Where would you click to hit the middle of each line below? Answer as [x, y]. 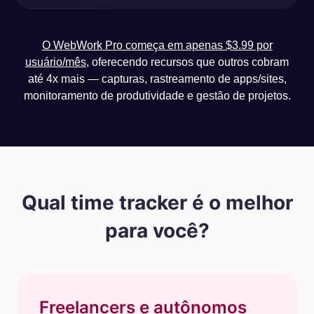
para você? [157, 231]
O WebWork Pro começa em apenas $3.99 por [157, 45]
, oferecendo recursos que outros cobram [187, 62]
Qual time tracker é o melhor [157, 203]
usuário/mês [56, 62]
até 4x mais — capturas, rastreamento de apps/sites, [157, 79]
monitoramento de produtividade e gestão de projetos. [157, 96]
